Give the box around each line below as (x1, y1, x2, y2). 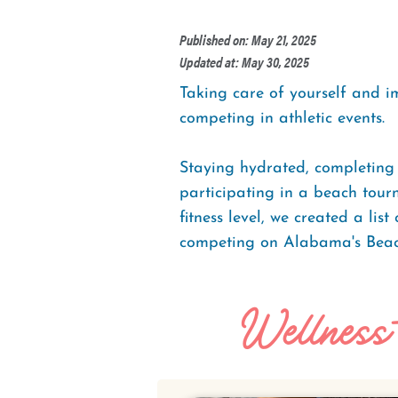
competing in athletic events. (179, 110, 385, 127)
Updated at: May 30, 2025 (179, 52, 309, 72)
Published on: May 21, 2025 (179, 29, 316, 50)
